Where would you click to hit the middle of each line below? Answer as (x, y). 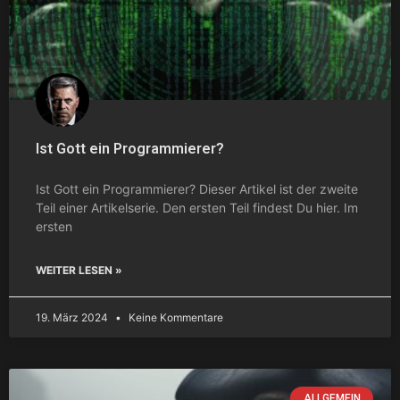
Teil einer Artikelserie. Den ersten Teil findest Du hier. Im (197, 207)
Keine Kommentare (175, 317)
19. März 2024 (73, 317)
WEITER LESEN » (79, 270)
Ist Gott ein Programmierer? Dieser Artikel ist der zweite (197, 188)
